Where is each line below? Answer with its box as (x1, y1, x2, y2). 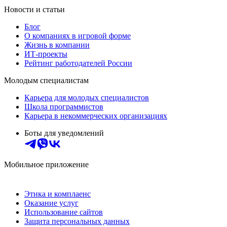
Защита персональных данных (24, 217, 130, 226)
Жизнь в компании (24, 41, 90, 50)
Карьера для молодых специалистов (24, 93, 149, 102)
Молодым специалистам (4, 76, 89, 85)
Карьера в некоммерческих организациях (24, 111, 167, 121)
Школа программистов (24, 102, 103, 111)
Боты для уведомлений (24, 129, 104, 138)
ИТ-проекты (24, 50, 67, 59)
